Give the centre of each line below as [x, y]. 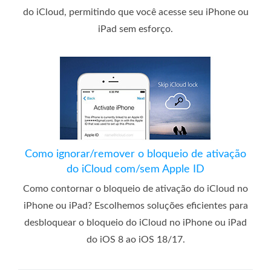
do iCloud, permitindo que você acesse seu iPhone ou [135, 12]
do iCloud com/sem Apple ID [135, 169]
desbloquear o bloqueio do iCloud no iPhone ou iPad [135, 222]
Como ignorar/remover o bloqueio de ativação [135, 154]
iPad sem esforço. [135, 29]
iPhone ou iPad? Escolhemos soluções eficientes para [135, 205]
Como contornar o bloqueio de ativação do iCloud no [135, 188]
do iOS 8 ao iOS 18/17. [135, 239]
